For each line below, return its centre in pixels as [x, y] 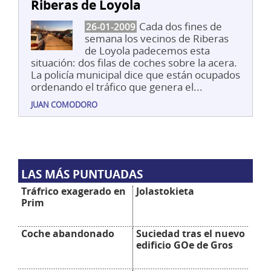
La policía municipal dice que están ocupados [135, 74]
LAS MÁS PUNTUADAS [82, 174]
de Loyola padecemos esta [148, 50]
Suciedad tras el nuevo [191, 233]
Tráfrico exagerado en [73, 191]
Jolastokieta [165, 191]
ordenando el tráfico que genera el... [117, 87]
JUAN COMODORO [64, 104]
